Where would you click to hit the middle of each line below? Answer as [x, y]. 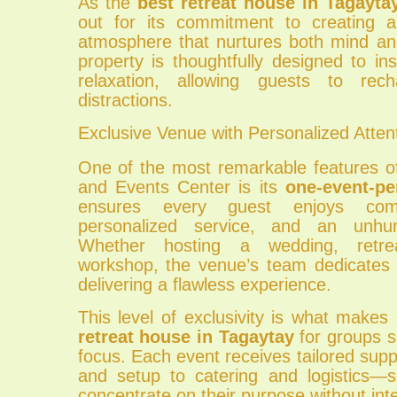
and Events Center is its [181, 187]
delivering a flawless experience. [204, 285]
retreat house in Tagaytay [186, 336]
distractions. [125, 101]
